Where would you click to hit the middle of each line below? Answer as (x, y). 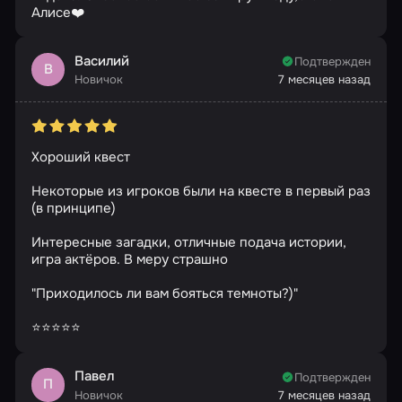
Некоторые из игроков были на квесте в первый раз (201, 192)
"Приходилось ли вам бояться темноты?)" (164, 294)
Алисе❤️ (57, 12)
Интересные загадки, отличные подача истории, (188, 243)
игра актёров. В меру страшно (129, 260)
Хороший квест (80, 157)
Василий (102, 61)
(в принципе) (73, 209)
